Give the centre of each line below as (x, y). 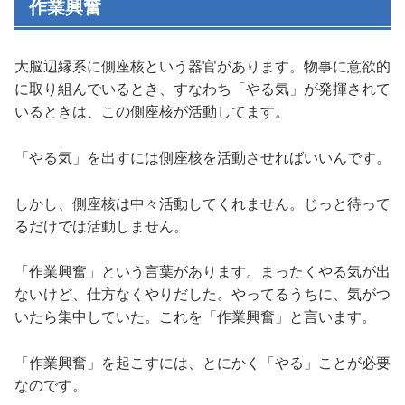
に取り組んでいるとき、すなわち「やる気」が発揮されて (202, 89)
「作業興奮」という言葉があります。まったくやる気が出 (202, 272)
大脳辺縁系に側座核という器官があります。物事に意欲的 (202, 67)
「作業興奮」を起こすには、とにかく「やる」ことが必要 (202, 363)
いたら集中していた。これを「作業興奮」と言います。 (195, 317)
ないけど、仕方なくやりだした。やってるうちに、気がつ (202, 295)
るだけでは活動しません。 (101, 226)
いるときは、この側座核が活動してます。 (152, 112)
